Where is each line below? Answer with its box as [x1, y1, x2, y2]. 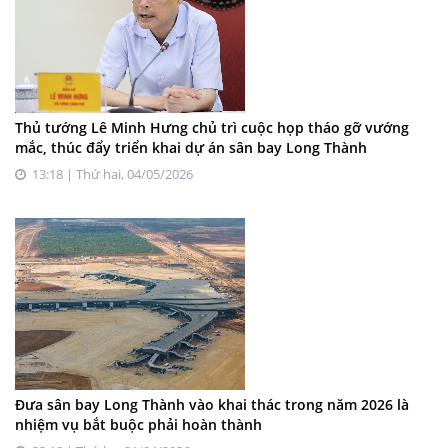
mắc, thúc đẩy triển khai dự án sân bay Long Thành [15, 138, 367, 158]
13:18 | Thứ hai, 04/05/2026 [26, 165, 193, 184]
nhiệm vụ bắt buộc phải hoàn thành [15, 415, 262, 435]
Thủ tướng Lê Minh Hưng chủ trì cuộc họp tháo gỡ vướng [15, 118, 409, 138]
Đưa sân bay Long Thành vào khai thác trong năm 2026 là [15, 395, 409, 415]
